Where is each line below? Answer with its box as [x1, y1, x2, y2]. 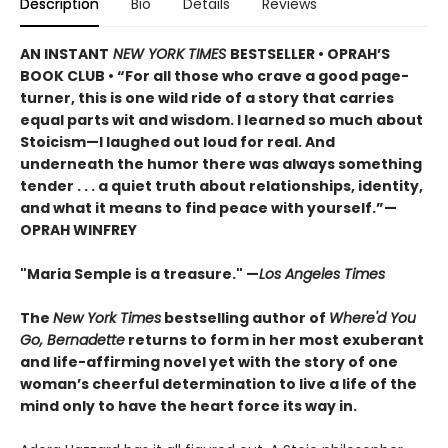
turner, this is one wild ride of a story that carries [20, 87, 394, 108]
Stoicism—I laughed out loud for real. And [20, 131, 335, 152]
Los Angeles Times [259, 263, 385, 284]
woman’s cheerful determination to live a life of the [20, 373, 417, 394]
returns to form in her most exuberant [125, 329, 424, 350]
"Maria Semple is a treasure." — [20, 263, 259, 284]
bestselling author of [161, 307, 329, 328]
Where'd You [329, 307, 416, 328]
